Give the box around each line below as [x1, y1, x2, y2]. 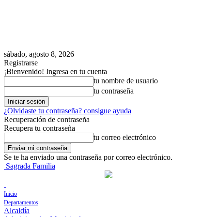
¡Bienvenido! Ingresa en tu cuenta [4, 67, 107, 76]
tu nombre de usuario [93, 77, 158, 85]
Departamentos [4, 199, 38, 206]
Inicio [4, 190, 17, 197]
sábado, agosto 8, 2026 [4, 50, 74, 58]
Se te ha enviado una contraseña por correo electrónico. [4, 153, 172, 161]
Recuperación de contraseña [4, 115, 90, 124]
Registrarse [4, 59, 38, 67]
